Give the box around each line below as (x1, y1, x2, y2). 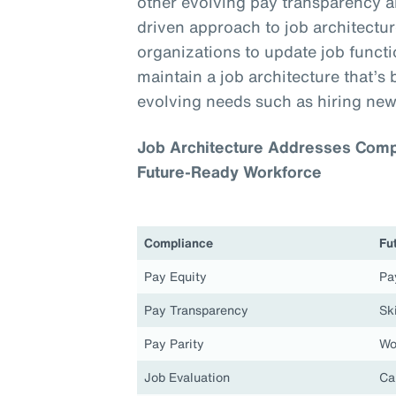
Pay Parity (144, 334, 205, 354)
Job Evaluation (144, 368, 231, 387)
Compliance (144, 233, 214, 253)
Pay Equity (144, 267, 208, 286)
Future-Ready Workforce (137, 160, 323, 184)
